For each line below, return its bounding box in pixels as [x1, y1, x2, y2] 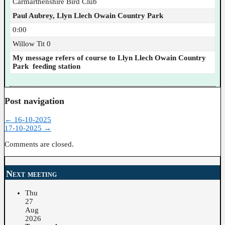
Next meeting [6, 169, 57, 179]
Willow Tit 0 [12, 39, 51, 48]
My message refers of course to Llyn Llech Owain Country [12, 53, 206, 62]
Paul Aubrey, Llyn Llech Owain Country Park [12, 11, 163, 20]
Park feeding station [12, 62, 80, 70]
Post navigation [5, 96, 64, 106]
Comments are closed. [5, 140, 74, 148]
